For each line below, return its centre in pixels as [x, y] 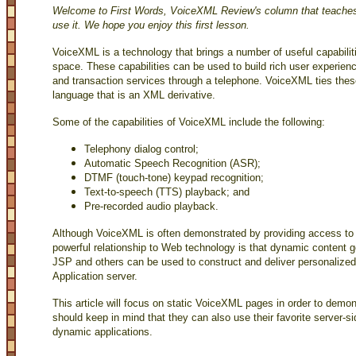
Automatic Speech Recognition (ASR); [172, 163]
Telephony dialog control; [141, 149]
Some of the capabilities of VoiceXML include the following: [189, 122]
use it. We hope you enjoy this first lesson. [151, 25]
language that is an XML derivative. [134, 95]
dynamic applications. [103, 331]
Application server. [95, 276]
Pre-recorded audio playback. [151, 206]
